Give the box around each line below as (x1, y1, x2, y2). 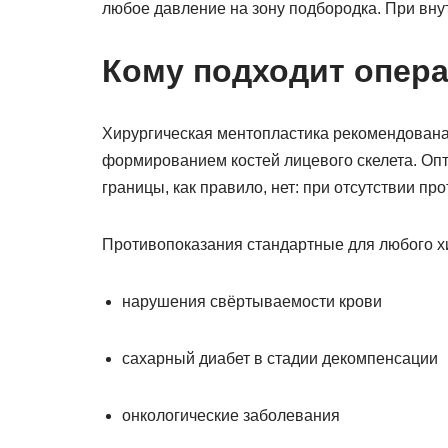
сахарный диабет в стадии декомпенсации (122, 350, 438, 367)
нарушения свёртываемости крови (122, 293, 382, 310)
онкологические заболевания (122, 407, 340, 424)
